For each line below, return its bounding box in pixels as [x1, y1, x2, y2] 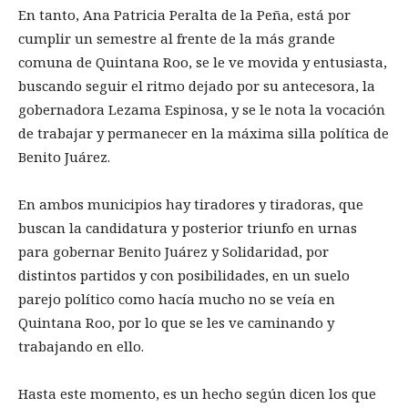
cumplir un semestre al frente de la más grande [18, 29, 335, 48]
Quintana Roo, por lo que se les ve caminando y [18, 313, 334, 332]
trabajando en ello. [18, 337, 144, 356]
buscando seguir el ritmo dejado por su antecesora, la [18, 76, 375, 96]
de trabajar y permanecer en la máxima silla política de [18, 124, 389, 143]
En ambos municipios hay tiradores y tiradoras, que [18, 195, 363, 214]
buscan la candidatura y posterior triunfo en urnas [18, 219, 357, 238]
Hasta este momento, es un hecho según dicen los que [18, 384, 376, 403]
